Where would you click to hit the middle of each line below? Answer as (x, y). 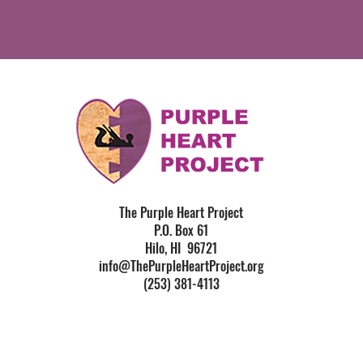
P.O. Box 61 (181, 230)
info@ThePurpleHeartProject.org (181, 266)
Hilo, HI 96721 (181, 248)
